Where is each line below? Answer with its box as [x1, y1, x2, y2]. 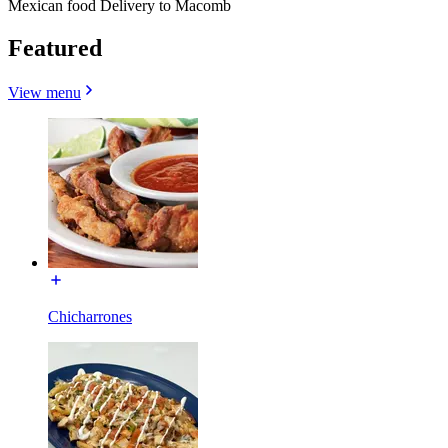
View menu [8, 83, 81, 101]
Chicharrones [48, 307, 132, 325]
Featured [8, 34, 102, 61]
